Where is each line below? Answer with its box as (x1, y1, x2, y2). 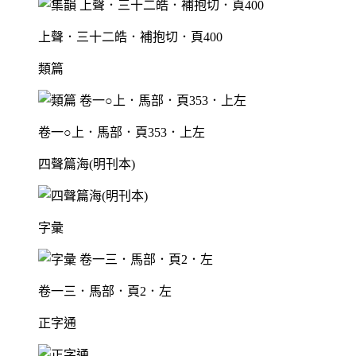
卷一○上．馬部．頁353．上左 (38, 126, 205, 140)
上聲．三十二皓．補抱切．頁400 (38, 30, 222, 44)
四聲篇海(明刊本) (38, 157, 135, 172)
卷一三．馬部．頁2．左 (38, 284, 172, 299)
